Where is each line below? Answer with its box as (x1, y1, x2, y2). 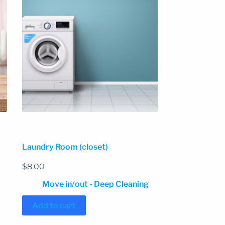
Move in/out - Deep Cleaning (42, 179, 149, 189)
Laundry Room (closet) (22, 142, 108, 152)
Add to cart (32, 200, 76, 210)
